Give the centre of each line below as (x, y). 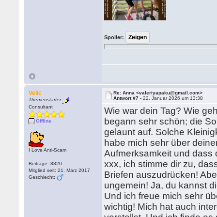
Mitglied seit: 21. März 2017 (60, 170)
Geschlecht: (43, 177)
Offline (44, 121)
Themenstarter (45, 100)
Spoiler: (114, 37)
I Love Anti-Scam (48, 150)
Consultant (41, 107)
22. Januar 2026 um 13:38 (173, 98)
